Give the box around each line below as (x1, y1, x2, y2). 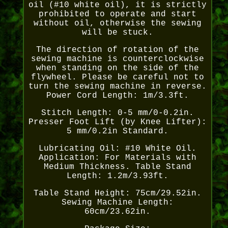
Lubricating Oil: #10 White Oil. (38, 144, 196, 154)
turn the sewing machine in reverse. (28, 82, 207, 92)
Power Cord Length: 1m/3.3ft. (46, 91, 189, 101)
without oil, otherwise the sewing (33, 19, 202, 28)
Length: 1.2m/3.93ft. (66, 172, 168, 181)
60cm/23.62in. (84, 207, 151, 217)
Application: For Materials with (38, 153, 196, 163)
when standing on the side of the (36, 64, 199, 73)
